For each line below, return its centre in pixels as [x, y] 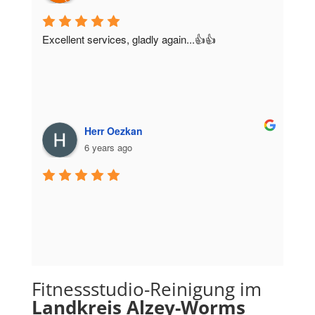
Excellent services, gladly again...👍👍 [129, 39]
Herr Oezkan [113, 130]
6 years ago [108, 147]
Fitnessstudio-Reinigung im [146, 289]
